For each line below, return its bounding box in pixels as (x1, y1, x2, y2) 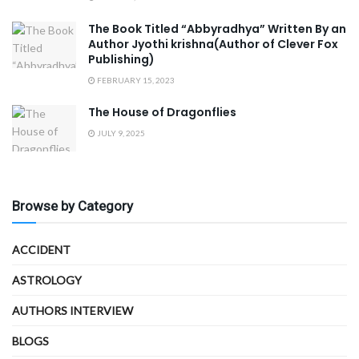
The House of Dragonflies (88, 104, 236, 121)
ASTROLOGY (12, 272, 82, 287)
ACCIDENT (12, 242, 71, 256)
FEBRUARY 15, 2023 (95, 75, 175, 86)
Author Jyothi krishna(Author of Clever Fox (88, 36, 338, 53)
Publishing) (88, 51, 155, 68)
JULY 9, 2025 (95, 128, 145, 139)
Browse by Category (12, 197, 133, 214)
